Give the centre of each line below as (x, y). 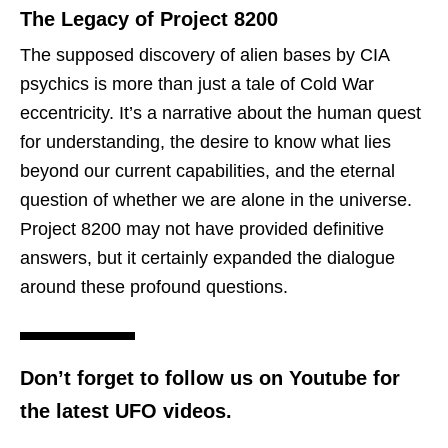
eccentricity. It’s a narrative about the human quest (220, 112)
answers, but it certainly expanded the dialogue (207, 257)
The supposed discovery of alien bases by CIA (204, 54)
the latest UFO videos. (126, 410)
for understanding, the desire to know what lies (205, 141)
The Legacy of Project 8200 (149, 18)
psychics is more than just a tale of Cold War (197, 83)
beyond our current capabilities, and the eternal (207, 170)
